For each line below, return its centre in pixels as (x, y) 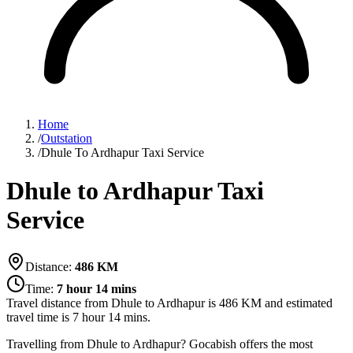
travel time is (38, 317)
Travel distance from (59, 303)
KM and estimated (285, 303)
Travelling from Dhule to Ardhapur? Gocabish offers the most (160, 344)
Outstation (67, 138)
